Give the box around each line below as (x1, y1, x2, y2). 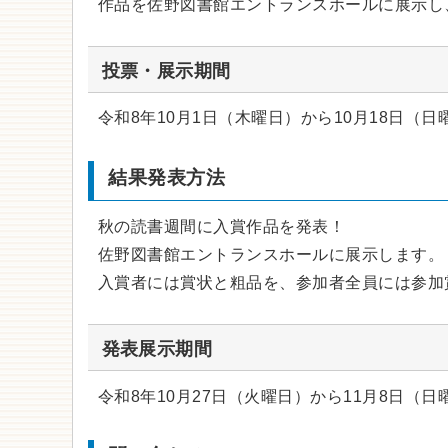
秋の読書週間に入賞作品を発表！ (98, 218, 346, 236)
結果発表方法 (108, 167, 226, 188)
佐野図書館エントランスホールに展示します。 (98, 246, 445, 264)
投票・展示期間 (101, 60, 231, 81)
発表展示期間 (101, 338, 213, 359)
